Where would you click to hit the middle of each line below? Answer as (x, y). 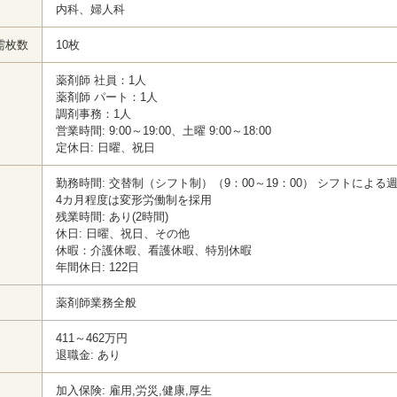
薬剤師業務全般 (96, 303)
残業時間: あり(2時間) (112, 217)
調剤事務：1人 (93, 114)
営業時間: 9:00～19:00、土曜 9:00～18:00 (163, 131)
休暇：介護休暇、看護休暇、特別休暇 (153, 250)
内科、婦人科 (90, 9)
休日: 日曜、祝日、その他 (122, 234)
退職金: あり (88, 355)
